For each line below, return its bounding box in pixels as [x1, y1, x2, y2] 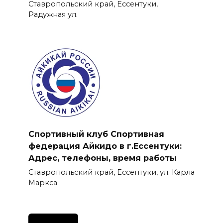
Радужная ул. [28, 9, 78, 19]
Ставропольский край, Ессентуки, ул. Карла [28, 167, 195, 177]
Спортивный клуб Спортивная [28, 129, 164, 139]
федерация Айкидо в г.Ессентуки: [28, 141, 182, 151]
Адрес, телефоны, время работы [28, 153, 177, 163]
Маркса [28, 178, 57, 187]
